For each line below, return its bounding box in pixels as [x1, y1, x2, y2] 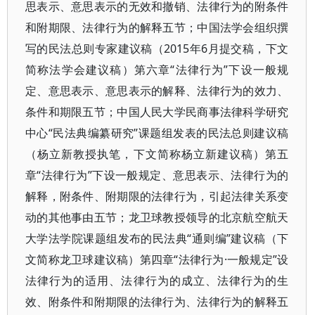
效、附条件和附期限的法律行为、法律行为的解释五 [25, 294, 289, 309]
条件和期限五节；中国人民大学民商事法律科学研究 [25, 104, 289, 120]
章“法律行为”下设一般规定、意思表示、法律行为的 [25, 167, 289, 183]
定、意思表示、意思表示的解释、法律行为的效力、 [25, 83, 289, 98]
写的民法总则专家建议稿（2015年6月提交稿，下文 [25, 41, 289, 56]
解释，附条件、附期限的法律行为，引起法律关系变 [25, 188, 289, 204]
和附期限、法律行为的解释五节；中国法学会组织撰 [25, 20, 289, 35]
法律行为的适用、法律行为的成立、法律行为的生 [25, 273, 289, 288]
